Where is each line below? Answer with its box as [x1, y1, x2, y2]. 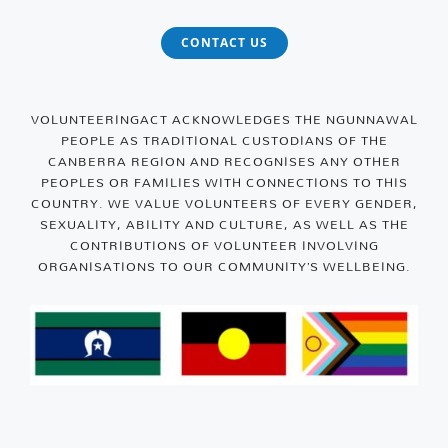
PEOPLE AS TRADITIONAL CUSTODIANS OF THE [60, 127, 388, 154]
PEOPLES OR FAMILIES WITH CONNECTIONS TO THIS [40, 169, 408, 196]
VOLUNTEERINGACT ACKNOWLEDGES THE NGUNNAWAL [30, 106, 418, 133]
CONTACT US [180, 34, 268, 52]
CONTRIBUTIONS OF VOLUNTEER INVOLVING [69, 232, 379, 259]
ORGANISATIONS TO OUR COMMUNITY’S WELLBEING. [37, 253, 411, 280]
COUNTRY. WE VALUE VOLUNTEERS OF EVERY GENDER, [30, 190, 418, 217]
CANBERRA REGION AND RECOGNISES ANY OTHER [47, 148, 401, 175]
